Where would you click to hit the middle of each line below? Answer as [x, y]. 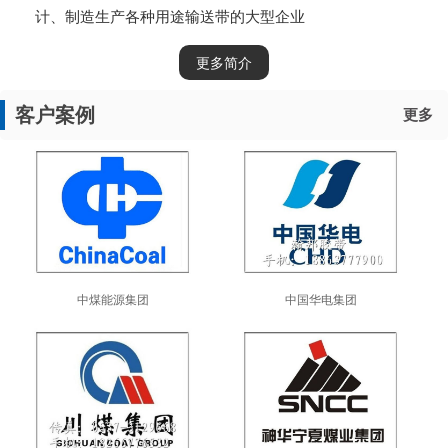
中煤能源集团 [112, 299]
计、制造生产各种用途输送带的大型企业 [170, 16]
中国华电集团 [320, 299]
